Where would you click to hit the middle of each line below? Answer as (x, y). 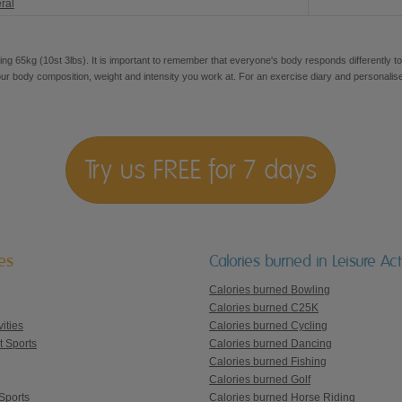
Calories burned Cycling (268, 325)
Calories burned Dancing (270, 343)
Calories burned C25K (263, 307)
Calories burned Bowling (269, 289)
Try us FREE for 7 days (201, 169)
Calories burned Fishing (267, 361)
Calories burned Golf (259, 379)
